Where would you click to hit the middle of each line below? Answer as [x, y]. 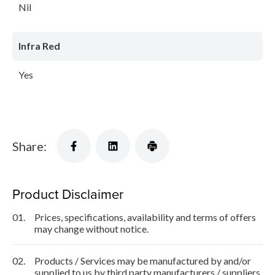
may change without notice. [91, 229]
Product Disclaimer [68, 194]
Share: [29, 146]
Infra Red [39, 46]
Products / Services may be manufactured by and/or [143, 261]
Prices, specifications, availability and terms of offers [145, 217]
